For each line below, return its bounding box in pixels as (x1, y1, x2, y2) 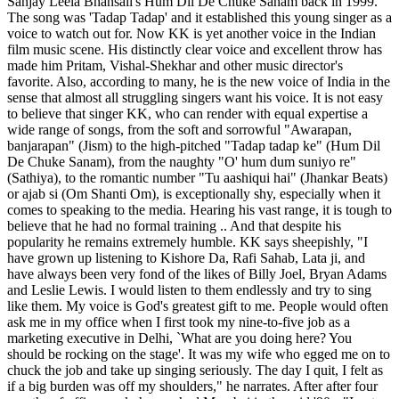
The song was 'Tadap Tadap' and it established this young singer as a (7, 9, 392, 25)
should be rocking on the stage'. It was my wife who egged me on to (7, 346, 390, 362)
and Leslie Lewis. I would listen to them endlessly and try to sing (7, 281, 371, 297)
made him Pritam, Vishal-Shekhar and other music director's (7, 57, 343, 73)
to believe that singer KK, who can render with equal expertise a (7, 105, 368, 121)
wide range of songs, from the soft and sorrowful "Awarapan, (7, 121, 352, 137)
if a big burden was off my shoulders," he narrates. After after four (7, 378, 378, 394)
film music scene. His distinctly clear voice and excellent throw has (7, 41, 382, 57)
